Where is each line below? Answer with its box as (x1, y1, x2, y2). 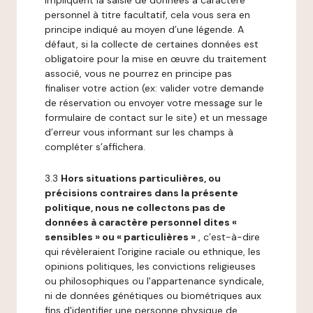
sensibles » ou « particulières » (45, 231, 196, 243)
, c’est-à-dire (196, 231, 260, 243)
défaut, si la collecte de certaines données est (45, 38, 259, 50)
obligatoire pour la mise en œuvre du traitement (45, 52, 267, 65)
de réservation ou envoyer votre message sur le (45, 96, 263, 109)
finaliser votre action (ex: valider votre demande (45, 82, 264, 94)
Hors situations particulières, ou (61, 172, 221, 184)
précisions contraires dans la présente (45, 187, 238, 199)
